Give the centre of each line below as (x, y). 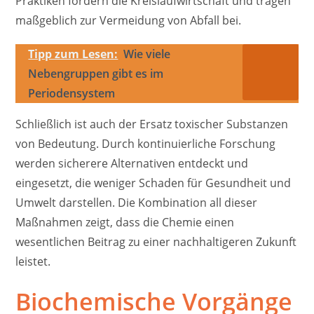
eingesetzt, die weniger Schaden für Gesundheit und (153, 183)
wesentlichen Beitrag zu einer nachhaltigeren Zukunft (156, 242)
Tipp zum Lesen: (73, 54)
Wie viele (147, 54)
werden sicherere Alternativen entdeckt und (132, 164)
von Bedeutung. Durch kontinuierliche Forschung (146, 144)
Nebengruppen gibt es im (96, 74)
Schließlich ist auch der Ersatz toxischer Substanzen (152, 124)
